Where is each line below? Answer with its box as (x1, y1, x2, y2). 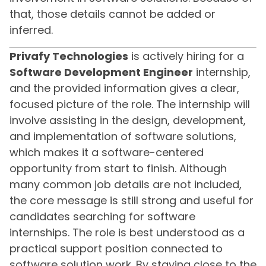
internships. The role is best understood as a (9, 224, 245, 240)
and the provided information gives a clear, (9, 80, 239, 96)
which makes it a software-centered (9, 144, 204, 160)
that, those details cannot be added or (9, 7, 216, 22)
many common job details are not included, (9, 176, 242, 192)
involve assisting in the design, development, (9, 112, 246, 128)
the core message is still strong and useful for (9, 192, 254, 208)
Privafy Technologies (9, 48, 128, 64)
